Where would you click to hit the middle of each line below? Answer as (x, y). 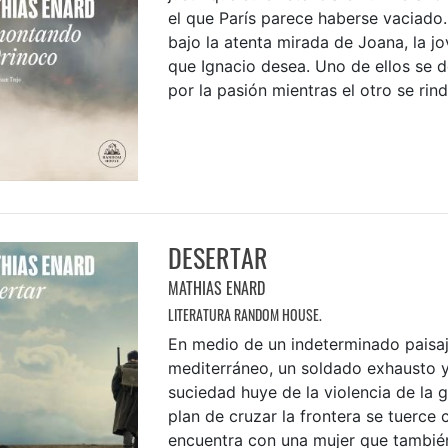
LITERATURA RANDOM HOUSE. (244, 315)
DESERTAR (217, 258)
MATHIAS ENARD (216, 288)
